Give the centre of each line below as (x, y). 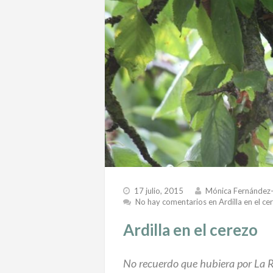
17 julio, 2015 (159, 190)
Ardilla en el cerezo (190, 229)
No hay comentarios (171, 201)
